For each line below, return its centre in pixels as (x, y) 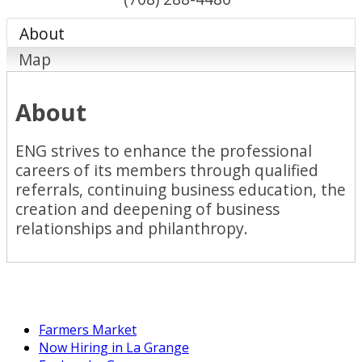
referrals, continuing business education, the (181, 190)
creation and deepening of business (147, 209)
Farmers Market (88, 330)
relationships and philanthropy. (132, 229)
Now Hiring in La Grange (114, 348)
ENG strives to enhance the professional (164, 151)
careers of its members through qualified (167, 170)
